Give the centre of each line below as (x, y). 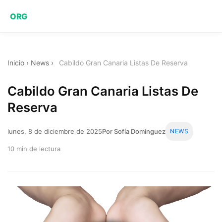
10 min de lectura (34, 148)
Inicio (16, 63)
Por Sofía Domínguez (134, 131)
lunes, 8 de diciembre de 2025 (55, 131)
